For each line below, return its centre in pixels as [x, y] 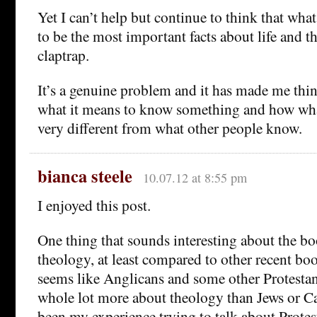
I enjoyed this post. [94, 205]
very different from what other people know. [170, 128]
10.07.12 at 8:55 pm [195, 178]
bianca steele [85, 176]
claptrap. [63, 55]
